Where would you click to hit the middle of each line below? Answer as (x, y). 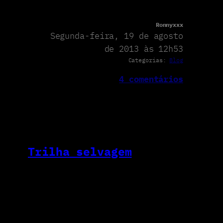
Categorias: (149, 60)
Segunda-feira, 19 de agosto (116, 36)
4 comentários (151, 79)
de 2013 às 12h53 (144, 49)
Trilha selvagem (80, 151)
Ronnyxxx (169, 24)
